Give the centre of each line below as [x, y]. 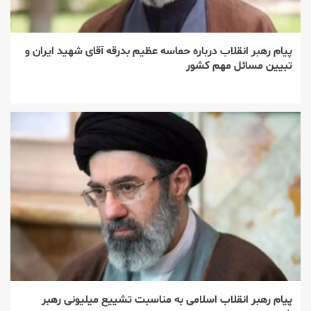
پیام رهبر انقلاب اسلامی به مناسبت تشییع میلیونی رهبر [167, 300]
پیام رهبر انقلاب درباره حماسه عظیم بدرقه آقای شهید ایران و [159, 51]
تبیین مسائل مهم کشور [239, 66]
